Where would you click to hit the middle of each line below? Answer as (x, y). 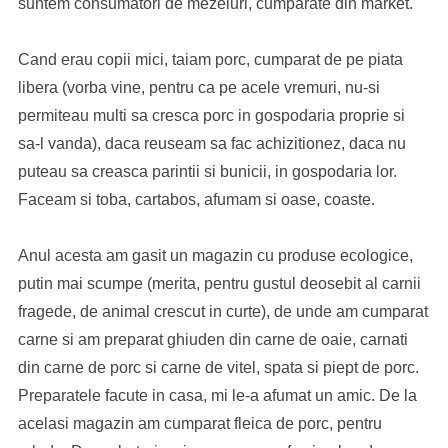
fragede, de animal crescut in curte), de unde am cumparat (222, 311)
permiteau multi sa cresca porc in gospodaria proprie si (211, 115)
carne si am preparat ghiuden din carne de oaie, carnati (212, 339)
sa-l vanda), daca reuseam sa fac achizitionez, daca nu (211, 143)
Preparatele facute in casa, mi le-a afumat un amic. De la (217, 395)
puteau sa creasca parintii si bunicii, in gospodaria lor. (207, 171)
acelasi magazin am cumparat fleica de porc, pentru (199, 423)
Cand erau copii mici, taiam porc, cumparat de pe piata (210, 59)
